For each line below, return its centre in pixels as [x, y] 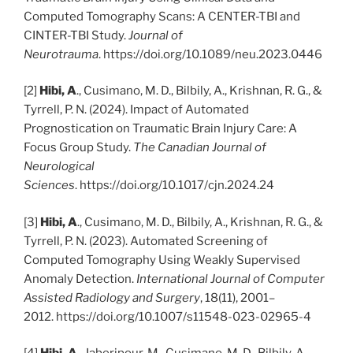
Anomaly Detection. [80, 279]
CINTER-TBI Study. [75, 35]
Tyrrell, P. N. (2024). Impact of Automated [136, 110]
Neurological [59, 167]
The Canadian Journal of [200, 148]
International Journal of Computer [230, 279]
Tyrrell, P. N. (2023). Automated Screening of [146, 241]
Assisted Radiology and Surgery [112, 297]
